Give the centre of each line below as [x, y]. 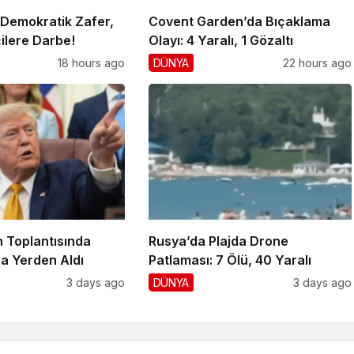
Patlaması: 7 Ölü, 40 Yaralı [230, 260]
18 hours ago [91, 63]
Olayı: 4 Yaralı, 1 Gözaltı [220, 41]
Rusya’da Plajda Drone [218, 241]
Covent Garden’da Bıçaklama [239, 22]
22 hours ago [317, 63]
